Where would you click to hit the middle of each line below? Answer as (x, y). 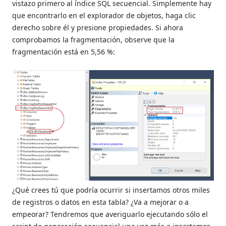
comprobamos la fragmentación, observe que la (93, 39)
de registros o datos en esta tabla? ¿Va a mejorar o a (100, 202)
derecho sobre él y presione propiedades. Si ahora (98, 27)
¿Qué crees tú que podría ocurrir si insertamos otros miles (111, 190)
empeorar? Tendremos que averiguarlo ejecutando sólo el (110, 214)
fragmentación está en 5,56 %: (64, 51)
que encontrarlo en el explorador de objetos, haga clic (104, 15)
